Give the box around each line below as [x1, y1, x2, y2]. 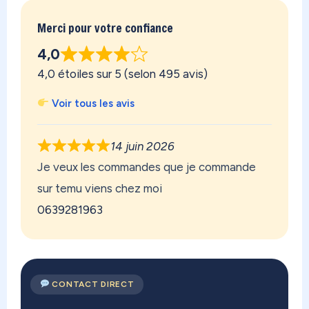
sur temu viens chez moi [37, 181, 162, 195]
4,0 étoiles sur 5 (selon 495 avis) [37, 66, 208, 81]
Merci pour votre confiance [37, 20, 173, 37]
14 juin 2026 [110, 139, 175, 153]
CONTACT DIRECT [49, 279, 134, 289]
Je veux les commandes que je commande [37, 159, 256, 174]
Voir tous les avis [49, 97, 135, 110]
